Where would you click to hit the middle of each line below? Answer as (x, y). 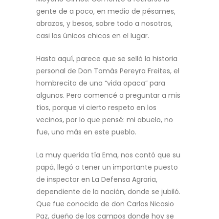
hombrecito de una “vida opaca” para (101, 83)
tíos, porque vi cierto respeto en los (96, 108)
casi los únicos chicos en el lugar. (93, 36)
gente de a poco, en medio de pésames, (106, 11)
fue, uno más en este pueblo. (86, 132)
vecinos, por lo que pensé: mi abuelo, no (105, 120)
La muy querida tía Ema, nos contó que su (108, 155)
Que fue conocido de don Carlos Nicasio (105, 204)
